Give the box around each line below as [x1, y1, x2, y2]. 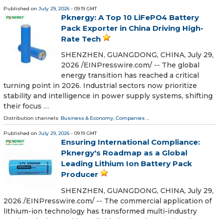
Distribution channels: [3, 115, 61, 122]
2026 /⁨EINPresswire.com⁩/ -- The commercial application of [3, 196, 212, 205]
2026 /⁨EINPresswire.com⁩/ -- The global [61, 61, 199, 70]
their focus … [3, 102, 49, 111]
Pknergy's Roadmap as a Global [61, 148, 187, 158]
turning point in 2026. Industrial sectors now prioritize [3, 81, 197, 90]
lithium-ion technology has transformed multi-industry [3, 206, 197, 216]
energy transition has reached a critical [61, 71, 199, 80]
